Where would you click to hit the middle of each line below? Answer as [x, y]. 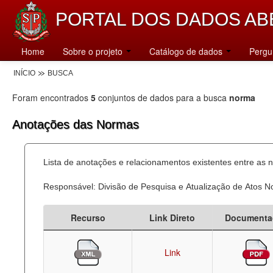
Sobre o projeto [94, 51]
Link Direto [172, 218]
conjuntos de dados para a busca [162, 97]
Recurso [88, 218]
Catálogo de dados [187, 51]
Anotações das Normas [76, 124]
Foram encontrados [51, 97]
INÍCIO [24, 73]
